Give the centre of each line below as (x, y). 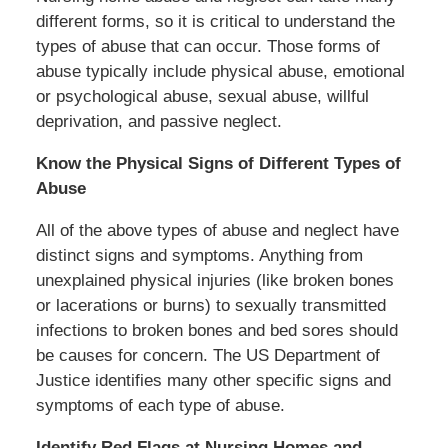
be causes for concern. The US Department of (207, 355)
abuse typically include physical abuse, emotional (220, 71)
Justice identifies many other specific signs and (213, 380)
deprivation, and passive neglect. (158, 121)
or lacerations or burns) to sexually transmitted (210, 305)
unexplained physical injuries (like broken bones (214, 280)
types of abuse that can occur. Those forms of (207, 46)
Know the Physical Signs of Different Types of (218, 163)
